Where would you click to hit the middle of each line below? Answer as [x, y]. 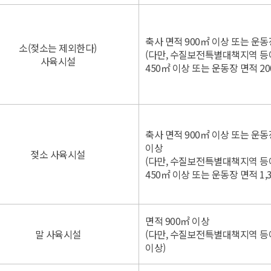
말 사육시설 [58, 234]
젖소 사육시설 [58, 154]
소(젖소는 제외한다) [58, 48]
